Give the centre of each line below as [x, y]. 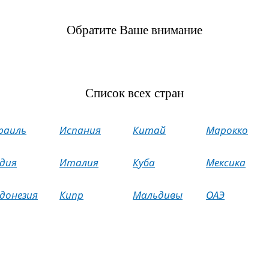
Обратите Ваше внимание [134, 30]
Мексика [226, 162]
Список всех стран [134, 93]
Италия [79, 162]
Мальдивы [158, 195]
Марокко [227, 130]
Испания [80, 130]
